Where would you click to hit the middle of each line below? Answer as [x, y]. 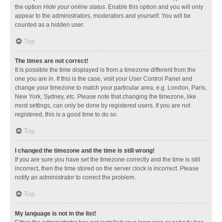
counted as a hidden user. [50, 25]
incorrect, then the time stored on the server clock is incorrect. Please [107, 168]
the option [29, 7]
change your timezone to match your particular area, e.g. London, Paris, [111, 88]
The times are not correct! [52, 61]
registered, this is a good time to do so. [66, 114]
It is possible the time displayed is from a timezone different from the [105, 70]
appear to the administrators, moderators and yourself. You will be [103, 16]
